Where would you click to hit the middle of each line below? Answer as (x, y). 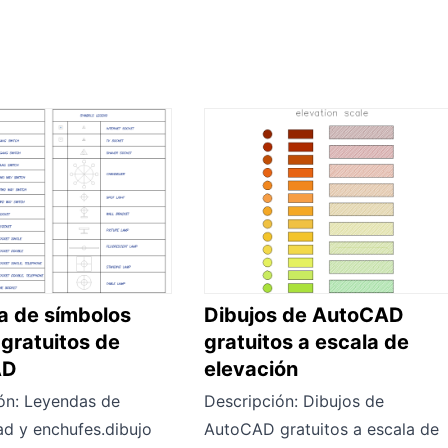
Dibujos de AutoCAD (304, 314)
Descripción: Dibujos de (294, 400)
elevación (251, 368)
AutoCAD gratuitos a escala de (322, 428)
